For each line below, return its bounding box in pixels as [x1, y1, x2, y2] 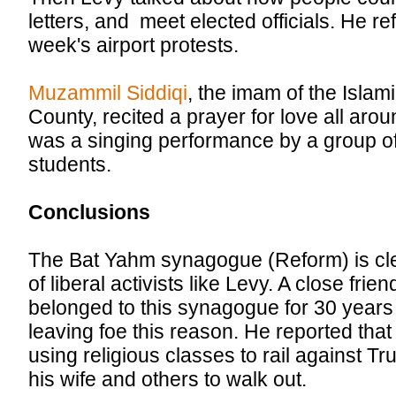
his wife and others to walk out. [28, 368, 308, 392]
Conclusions [28, 201, 151, 225]
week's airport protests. [28, 34, 240, 57]
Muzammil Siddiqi [28, 81, 188, 105]
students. [28, 153, 112, 177]
